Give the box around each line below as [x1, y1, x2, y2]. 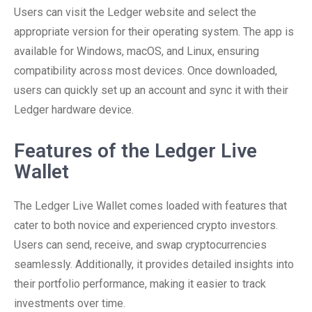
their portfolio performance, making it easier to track [14, 277, 266, 290]
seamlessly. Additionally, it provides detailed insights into [14, 258, 294, 271]
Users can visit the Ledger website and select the [14, 6, 256, 19]
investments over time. [14, 297, 125, 310]
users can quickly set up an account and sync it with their [14, 84, 288, 97]
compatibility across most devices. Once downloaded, [14, 64, 277, 77]
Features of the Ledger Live [14, 139, 257, 162]
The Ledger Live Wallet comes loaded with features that [14, 199, 287, 212]
